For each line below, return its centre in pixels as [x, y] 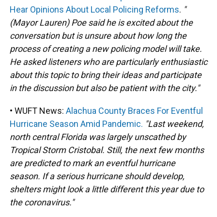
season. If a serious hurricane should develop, [97, 176]
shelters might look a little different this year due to [107, 189]
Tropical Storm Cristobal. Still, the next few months [107, 150]
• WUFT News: [38, 111]
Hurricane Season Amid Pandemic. [76, 124]
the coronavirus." [42, 202]
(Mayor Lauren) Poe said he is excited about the [101, 23]
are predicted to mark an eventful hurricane [93, 163]
